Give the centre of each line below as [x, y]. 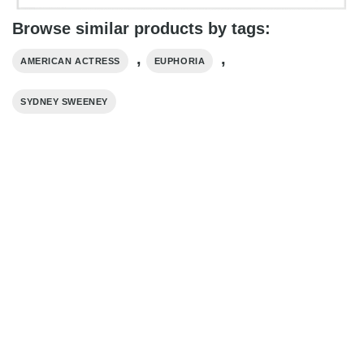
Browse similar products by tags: [141, 28]
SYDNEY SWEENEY [64, 101]
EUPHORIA [180, 61]
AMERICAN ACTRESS [70, 61]
